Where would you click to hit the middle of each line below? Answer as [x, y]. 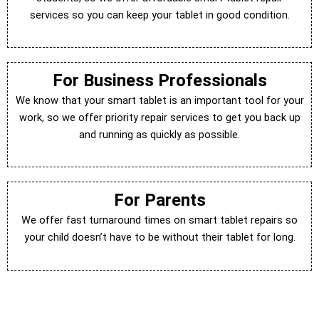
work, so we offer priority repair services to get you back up [159, 118]
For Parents [159, 200]
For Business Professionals [159, 81]
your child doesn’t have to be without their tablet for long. [159, 237]
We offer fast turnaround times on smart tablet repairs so [159, 220]
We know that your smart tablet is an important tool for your [159, 101]
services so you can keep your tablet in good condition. [159, 15]
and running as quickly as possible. [159, 135]
